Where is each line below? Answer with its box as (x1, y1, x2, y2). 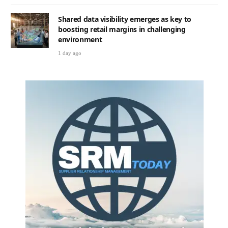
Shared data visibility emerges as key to (58, 14, 191, 24)
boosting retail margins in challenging (58, 24, 186, 34)
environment (58, 34, 102, 44)
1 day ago (58, 49, 81, 56)
